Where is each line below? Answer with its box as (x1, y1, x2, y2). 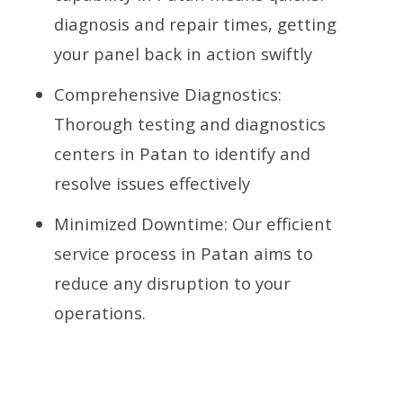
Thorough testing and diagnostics (54, 112, 326, 135)
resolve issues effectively (54, 171, 250, 194)
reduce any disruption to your (54, 271, 291, 294)
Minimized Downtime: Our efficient (54, 211, 332, 235)
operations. (54, 300, 146, 324)
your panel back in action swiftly (54, 41, 312, 65)
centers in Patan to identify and (54, 141, 310, 165)
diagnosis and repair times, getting (54, 12, 336, 35)
